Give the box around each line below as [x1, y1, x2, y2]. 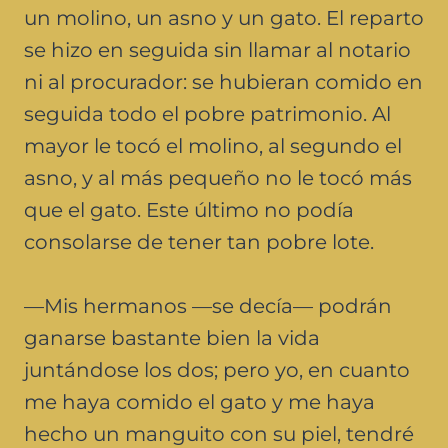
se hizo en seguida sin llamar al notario [24, 37, 411, 62]
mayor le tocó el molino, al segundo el [24, 133, 402, 158]
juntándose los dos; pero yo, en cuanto [24, 357, 410, 382]
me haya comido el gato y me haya [24, 389, 375, 414]
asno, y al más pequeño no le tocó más [24, 165, 412, 190]
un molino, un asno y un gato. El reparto [24, 5, 424, 30]
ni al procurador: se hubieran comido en [24, 69, 423, 94]
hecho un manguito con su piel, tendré [24, 421, 414, 446]
